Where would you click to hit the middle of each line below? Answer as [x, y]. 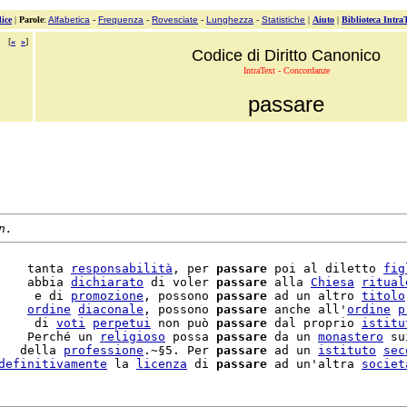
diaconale [111, 309]
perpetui [122, 323]
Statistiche [283, 20]
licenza [162, 364]
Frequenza [121, 20]
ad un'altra [314, 364]
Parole [31, 20]
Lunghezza [230, 20]
